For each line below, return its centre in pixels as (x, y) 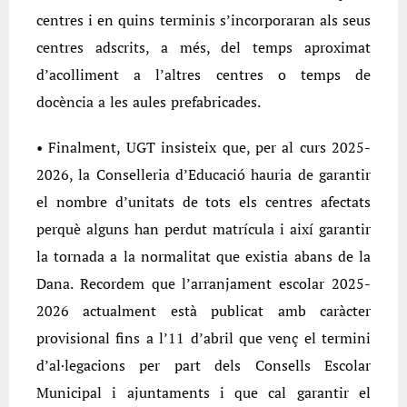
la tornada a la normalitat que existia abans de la (203, 257)
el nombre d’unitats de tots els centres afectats (203, 202)
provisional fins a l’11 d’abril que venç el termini (203, 338)
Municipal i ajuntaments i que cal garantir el (203, 393)
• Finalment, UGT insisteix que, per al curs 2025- (203, 148)
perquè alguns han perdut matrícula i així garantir (203, 229)
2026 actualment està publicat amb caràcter (203, 311)
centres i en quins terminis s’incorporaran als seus (203, 20)
